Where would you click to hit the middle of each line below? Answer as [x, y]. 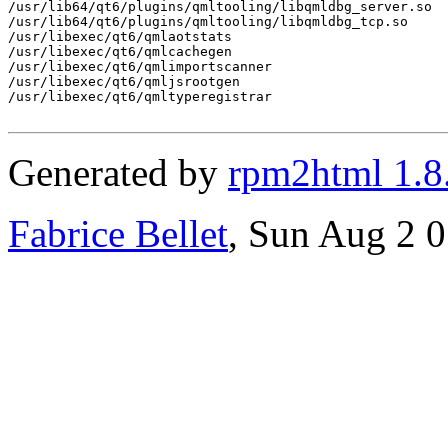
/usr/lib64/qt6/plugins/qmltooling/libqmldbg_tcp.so [208, 21]
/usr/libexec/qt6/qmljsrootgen [124, 81]
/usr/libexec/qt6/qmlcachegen [120, 51]
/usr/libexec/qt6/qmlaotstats [120, 36]
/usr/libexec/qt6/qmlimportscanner [140, 66]
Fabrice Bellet [118, 233]
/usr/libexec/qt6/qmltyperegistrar [140, 96]
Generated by [118, 172]
